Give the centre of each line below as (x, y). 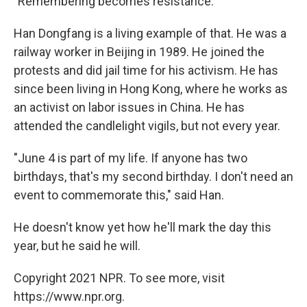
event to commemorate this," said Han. (119, 195)
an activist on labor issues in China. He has (129, 108)
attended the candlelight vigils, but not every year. (147, 126)
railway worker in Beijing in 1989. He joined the (139, 52)
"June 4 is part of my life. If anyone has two (131, 158)
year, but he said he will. (77, 246)
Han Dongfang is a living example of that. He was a (150, 34)
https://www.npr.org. (69, 297)
